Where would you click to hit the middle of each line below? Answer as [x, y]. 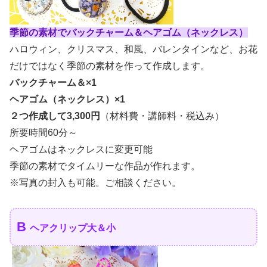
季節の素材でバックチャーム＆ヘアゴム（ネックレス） [129, 32]
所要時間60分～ [44, 132]
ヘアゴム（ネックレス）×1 [67, 99]
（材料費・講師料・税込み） [162, 116]
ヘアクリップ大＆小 [73, 228]
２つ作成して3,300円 [55, 116]
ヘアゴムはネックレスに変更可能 [81, 149]
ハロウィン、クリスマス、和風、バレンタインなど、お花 [133, 49]
